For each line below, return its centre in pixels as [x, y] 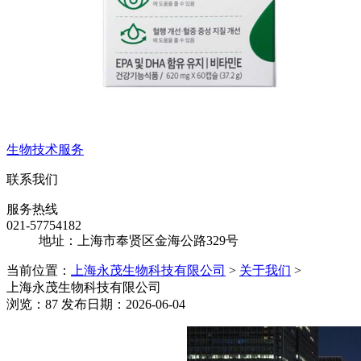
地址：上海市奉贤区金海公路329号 [139, 240]
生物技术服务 [45, 149]
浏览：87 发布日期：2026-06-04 [96, 304]
